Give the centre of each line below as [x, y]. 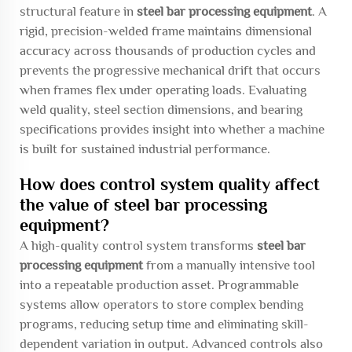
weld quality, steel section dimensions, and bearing [161, 110]
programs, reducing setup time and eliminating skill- [164, 324]
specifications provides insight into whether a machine [172, 129]
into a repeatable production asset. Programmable [159, 285]
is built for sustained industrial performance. [145, 149]
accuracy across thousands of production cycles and [168, 51]
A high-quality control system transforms [138, 246]
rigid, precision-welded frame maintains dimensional [166, 31]
